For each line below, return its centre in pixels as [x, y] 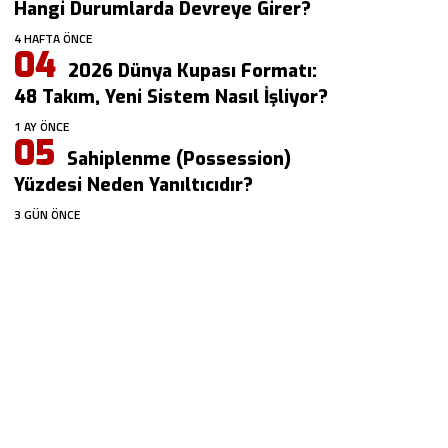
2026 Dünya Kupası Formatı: [193, 71]
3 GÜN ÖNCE [47, 214]
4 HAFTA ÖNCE [53, 38]
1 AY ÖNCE [42, 126]
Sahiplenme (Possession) [179, 159]
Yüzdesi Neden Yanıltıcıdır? [134, 185]
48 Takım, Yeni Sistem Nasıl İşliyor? [171, 97]
